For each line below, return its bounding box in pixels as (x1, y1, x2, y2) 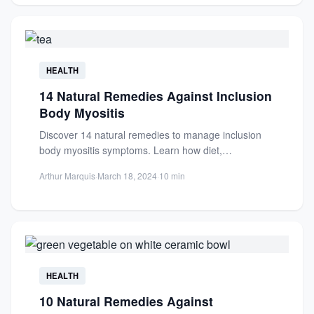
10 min (159, 170, 185, 182)
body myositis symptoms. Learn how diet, (39, 143, 222, 157)
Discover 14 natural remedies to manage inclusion (39, 128, 261, 142)
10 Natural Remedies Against (39, 292, 213, 310)
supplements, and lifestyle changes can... (39, 158, 222, 172)
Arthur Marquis (39, 170, 95, 182)
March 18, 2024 (97, 170, 157, 182)
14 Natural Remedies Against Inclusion (39, 87, 272, 104)
